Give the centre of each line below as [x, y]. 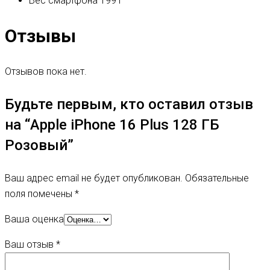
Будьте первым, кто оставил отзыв [129, 105]
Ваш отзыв [30, 245]
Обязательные [217, 178]
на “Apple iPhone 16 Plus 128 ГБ [112, 125]
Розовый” [39, 146]
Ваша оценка [34, 219]
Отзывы [40, 36]
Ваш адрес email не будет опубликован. [94, 178]
